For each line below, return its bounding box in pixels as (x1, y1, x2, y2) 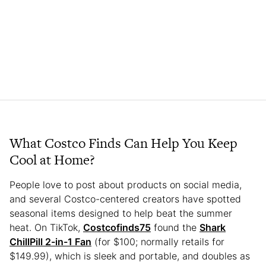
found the (151, 221, 199, 233)
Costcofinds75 (83, 221, 151, 233)
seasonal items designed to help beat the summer (9, 207, 232, 219)
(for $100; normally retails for (91, 235, 224, 248)
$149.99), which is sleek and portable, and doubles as (9, 249, 250, 262)
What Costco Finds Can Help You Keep (9, 133, 237, 153)
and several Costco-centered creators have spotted (9, 192, 241, 205)
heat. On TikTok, (9, 221, 83, 233)
